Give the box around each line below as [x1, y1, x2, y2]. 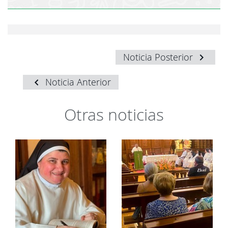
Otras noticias [64, 103, 164, 125]
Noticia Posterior [123, 51, 195, 63]
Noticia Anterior [43, 76, 111, 88]
